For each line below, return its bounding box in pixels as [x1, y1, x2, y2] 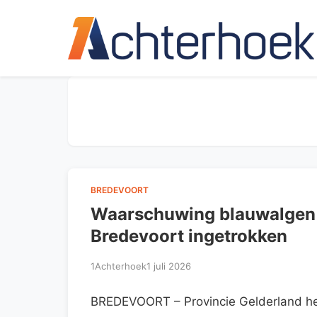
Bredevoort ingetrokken [91, 225, 287, 246]
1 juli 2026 [146, 260, 191, 272]
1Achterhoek [91, 260, 146, 272]
